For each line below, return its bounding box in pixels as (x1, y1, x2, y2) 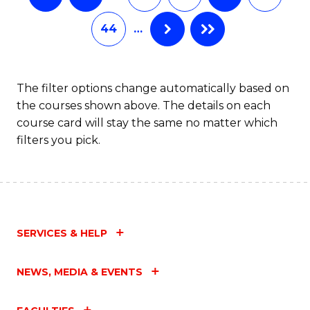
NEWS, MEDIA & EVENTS (17, 265, 143, 278)
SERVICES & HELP (17, 226, 107, 239)
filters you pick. (17, 133, 100, 147)
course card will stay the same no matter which (17, 116, 277, 129)
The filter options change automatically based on (17, 81, 289, 95)
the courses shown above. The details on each (17, 98, 271, 112)
